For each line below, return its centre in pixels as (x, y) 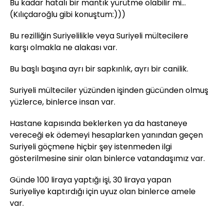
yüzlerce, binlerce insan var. (63, 102)
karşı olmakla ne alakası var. (64, 47)
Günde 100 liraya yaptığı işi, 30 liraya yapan (91, 180)
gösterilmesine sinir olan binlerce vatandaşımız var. (107, 158)
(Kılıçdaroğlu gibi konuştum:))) (68, 14)
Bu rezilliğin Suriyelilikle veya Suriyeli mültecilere (99, 36)
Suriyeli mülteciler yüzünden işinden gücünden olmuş (109, 90)
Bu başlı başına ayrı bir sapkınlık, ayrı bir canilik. (99, 69)
